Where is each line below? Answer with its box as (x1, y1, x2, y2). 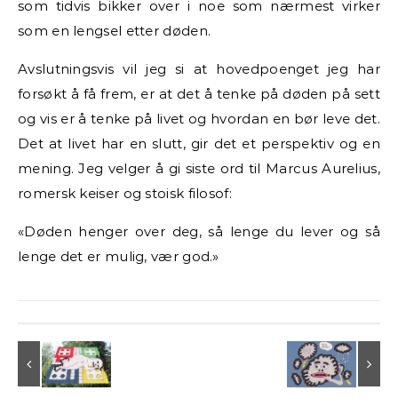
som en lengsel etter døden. (18, 21, 211, 39)
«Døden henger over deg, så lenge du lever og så (18, 222, 380, 240)
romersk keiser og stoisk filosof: (18, 184, 232, 202)
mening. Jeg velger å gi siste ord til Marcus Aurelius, (18, 159, 380, 177)
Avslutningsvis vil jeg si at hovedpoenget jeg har (18, 60, 380, 77)
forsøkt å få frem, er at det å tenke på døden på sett (18, 84, 380, 102)
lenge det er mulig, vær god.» (18, 247, 219, 265)
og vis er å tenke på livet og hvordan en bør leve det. (18, 109, 380, 127)
